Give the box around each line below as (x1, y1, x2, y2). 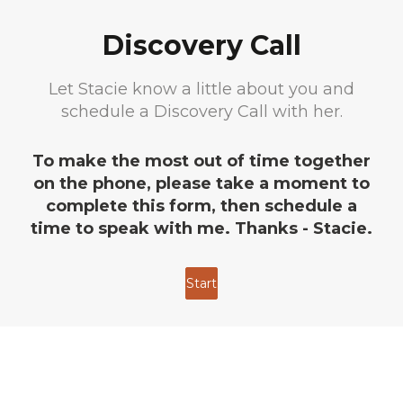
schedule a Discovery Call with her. (60, 102, 343, 121)
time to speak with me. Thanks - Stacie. (31, 219, 372, 238)
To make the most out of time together (32, 151, 371, 171)
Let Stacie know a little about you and (49, 79, 354, 99)
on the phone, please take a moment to (33, 174, 370, 193)
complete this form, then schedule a (46, 196, 357, 216)
